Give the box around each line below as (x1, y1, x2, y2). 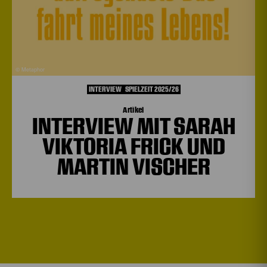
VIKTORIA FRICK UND (42, 132, 225, 161)
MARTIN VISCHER (57, 152, 210, 181)
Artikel (123, 104, 144, 115)
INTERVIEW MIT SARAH (32, 111, 235, 141)
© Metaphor (15, 67, 45, 73)
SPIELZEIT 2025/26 (125, 84, 179, 94)
